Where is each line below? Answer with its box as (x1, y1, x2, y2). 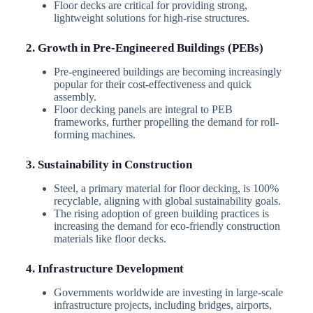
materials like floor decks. (53, 232, 166, 245)
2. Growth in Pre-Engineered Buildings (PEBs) (25, 41, 263, 54)
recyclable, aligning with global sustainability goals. (53, 194, 281, 207)
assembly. (53, 90, 96, 103)
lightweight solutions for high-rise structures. (53, 11, 249, 24)
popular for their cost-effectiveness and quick (53, 78, 252, 90)
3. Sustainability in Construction (25, 157, 192, 171)
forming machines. (53, 128, 136, 140)
